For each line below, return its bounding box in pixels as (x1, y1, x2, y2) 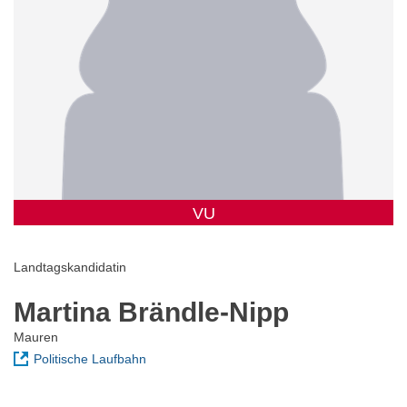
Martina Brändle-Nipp (14, 297, 289, 328)
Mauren (14, 330, 58, 345)
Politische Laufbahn (34, 352, 146, 367)
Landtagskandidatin (14, 260, 126, 275)
